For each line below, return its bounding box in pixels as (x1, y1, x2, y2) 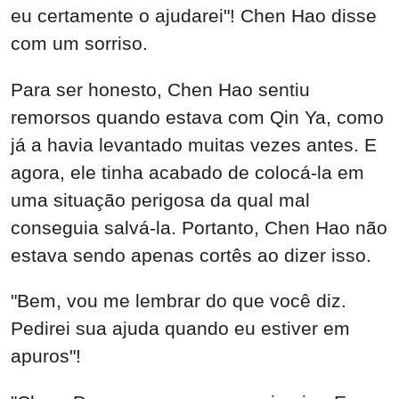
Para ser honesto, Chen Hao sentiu (11, 78, 310, 100)
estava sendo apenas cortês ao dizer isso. (11, 244, 371, 265)
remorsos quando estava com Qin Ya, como (11, 106, 384, 127)
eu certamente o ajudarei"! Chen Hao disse (11, 4, 377, 26)
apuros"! (11, 346, 81, 367)
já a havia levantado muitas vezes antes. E (11, 134, 377, 155)
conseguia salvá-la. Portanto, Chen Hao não (11, 216, 387, 238)
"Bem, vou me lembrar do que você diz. (11, 290, 346, 312)
